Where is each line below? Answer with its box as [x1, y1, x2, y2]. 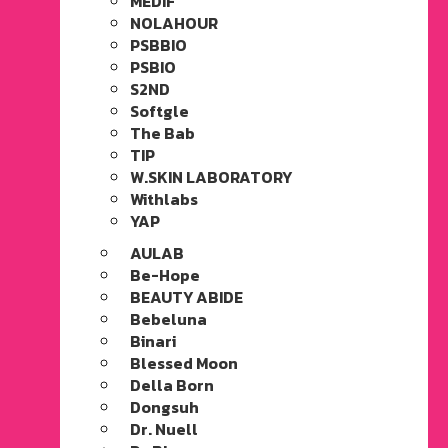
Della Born [130, 373, 214, 397]
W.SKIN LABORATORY [130, 165, 292, 189]
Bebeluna [130, 307, 207, 331]
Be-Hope [130, 263, 200, 287]
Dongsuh [130, 395, 199, 419]
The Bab [130, 121, 195, 145]
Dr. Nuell [130, 417, 198, 441]
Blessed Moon [130, 351, 238, 375]
